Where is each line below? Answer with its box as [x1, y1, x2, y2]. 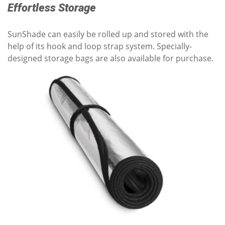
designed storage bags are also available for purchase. [8, 52, 213, 64]
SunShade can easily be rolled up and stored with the [8, 28, 208, 40]
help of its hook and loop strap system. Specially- [8, 40, 192, 52]
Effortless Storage [8, 1, 96, 14]
